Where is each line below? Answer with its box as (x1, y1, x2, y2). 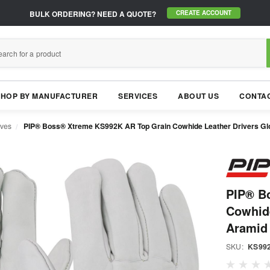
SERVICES (118, 90, 158, 102)
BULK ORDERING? (30, 8, 95, 19)
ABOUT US (178, 90, 219, 102)
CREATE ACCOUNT (176, 8, 231, 17)
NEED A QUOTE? (95, 8, 156, 19)
